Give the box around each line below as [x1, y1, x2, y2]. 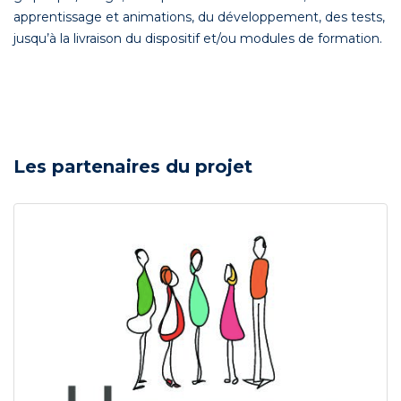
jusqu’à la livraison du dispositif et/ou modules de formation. [13, 30, 382, 47]
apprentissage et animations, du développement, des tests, [13, 9, 385, 26]
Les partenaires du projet [13, 156, 252, 178]
